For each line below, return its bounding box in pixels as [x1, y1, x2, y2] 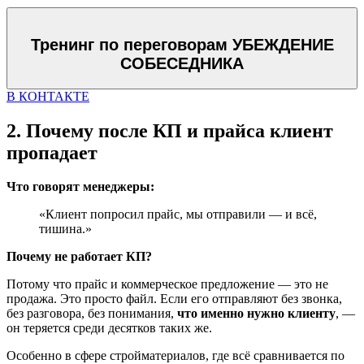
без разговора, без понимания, [6, 306, 177, 321]
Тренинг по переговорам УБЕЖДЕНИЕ [30, 36, 334, 54]
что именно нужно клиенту [177, 306, 336, 321]
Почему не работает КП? [6, 249, 152, 264]
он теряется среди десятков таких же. [6, 321, 212, 336]
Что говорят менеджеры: [6, 180, 154, 194]
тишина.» [39, 222, 92, 236]
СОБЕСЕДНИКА [120, 54, 244, 73]
